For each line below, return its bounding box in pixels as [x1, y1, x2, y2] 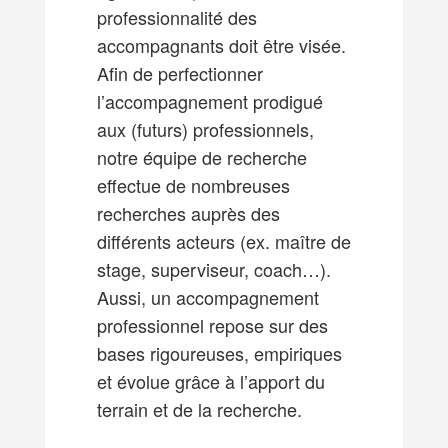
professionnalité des [96, 3, 257, 30]
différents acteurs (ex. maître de [96, 227, 351, 254]
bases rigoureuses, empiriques [96, 339, 342, 366]
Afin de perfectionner [96, 59, 263, 86]
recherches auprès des [96, 199, 280, 226]
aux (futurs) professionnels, [96, 115, 314, 142]
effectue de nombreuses [96, 171, 290, 198]
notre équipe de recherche [96, 143, 307, 170]
